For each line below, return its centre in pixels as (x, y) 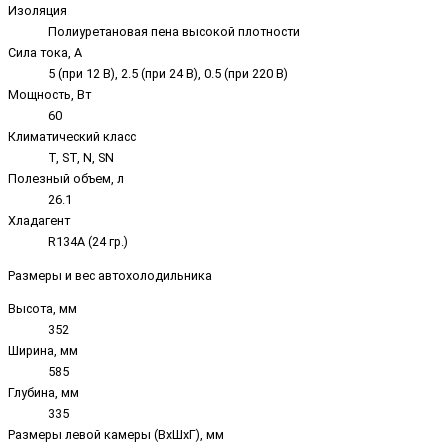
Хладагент (39, 220)
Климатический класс (72, 136)
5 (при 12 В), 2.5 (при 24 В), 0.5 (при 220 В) (168, 73)
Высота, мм (42, 309)
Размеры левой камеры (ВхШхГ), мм (116, 435)
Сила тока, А (45, 52)
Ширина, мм (43, 351)
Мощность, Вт (49, 94)
